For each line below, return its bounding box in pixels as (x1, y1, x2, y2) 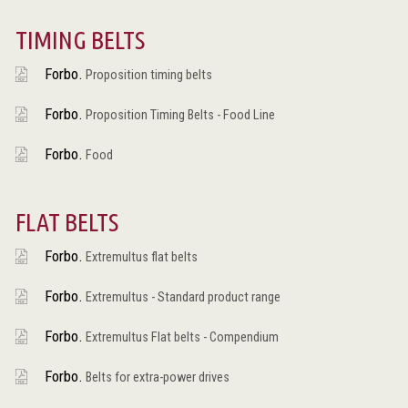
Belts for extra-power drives (82, 369, 229, 385)
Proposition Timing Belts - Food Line (82, 107, 275, 123)
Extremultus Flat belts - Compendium (82, 329, 279, 345)
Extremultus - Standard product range (82, 289, 280, 305)
